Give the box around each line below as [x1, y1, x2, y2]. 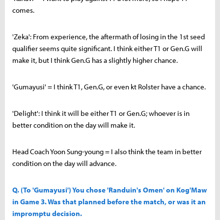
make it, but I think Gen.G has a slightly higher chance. [12, 55, 178, 65]
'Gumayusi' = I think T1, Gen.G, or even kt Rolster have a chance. [12, 82, 206, 91]
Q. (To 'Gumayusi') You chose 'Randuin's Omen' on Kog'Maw [12, 185, 207, 194]
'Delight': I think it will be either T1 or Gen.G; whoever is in [12, 108, 190, 118]
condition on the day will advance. [12, 158, 116, 168]
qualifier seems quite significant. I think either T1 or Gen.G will [12, 43, 202, 53]
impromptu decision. [12, 208, 82, 218]
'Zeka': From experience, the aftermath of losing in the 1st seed [12, 31, 205, 41]
